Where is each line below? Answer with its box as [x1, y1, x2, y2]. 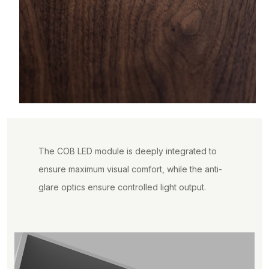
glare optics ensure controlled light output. [38, 181, 206, 192]
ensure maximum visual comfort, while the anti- [38, 163, 222, 174]
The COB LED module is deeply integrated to [38, 145, 217, 156]
